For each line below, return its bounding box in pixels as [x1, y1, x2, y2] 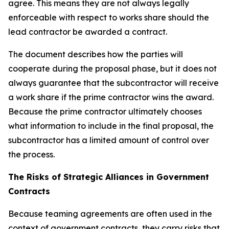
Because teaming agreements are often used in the [8, 208, 212, 219]
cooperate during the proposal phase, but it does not [8, 63, 217, 74]
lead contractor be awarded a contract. [8, 26, 167, 37]
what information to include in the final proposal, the [8, 120, 214, 131]
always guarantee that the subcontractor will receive [8, 77, 219, 88]
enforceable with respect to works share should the [8, 12, 209, 22]
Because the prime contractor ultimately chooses [8, 106, 202, 117]
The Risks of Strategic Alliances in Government [8, 171, 209, 182]
